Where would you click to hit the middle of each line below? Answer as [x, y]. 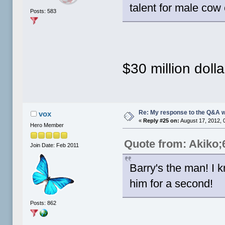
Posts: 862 [43, 203]
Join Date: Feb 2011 [55, 145]
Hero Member [47, 125]
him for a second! [172, 183]
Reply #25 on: [161, 120]
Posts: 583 [43, 11]
